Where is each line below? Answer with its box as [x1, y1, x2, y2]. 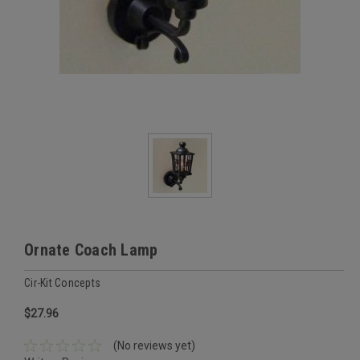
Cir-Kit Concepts [24, 276, 100, 289]
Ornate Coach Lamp [24, 240, 158, 260]
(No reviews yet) [112, 338, 195, 352]
